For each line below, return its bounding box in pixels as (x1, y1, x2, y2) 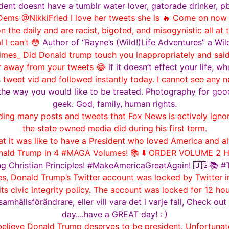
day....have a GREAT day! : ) (61, 209, 168, 219)
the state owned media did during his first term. (22, 123, 207, 133)
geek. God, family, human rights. (52, 98, 177, 109)
